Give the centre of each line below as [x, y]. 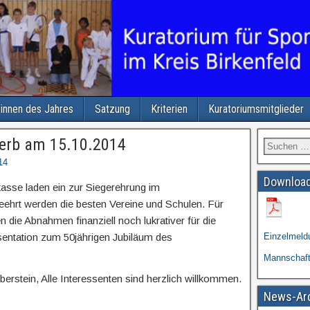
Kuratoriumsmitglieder [256, 109]
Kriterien [169, 109]
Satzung [112, 109]
